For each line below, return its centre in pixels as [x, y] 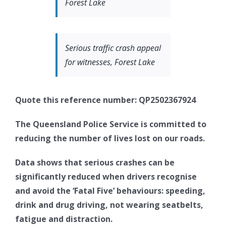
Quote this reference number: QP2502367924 [105, 100]
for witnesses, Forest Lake [110, 62]
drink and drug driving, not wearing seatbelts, [109, 205]
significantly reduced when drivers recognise [106, 177]
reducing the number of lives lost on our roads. [110, 138]
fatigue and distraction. [64, 219]
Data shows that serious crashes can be [95, 162]
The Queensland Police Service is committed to [111, 124]
